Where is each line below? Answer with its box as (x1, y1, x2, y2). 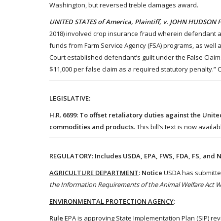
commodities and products (49, 122, 134, 131)
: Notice (139, 168, 162, 177)
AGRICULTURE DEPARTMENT (49, 168, 139, 177)
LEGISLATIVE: (49, 94, 92, 103)
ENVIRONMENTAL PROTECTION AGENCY (49, 197, 174, 206)
